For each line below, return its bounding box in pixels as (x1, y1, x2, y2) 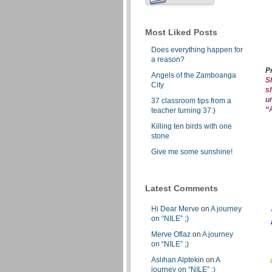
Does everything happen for (151, 45, 243, 54)
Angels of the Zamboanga (151, 70, 236, 80)
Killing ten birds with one (151, 121, 232, 131)
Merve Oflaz (151, 229, 191, 239)
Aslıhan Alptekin (151, 255, 204, 264)
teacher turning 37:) (151, 106, 216, 115)
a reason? (151, 55, 185, 64)
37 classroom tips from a (151, 96, 231, 105)
